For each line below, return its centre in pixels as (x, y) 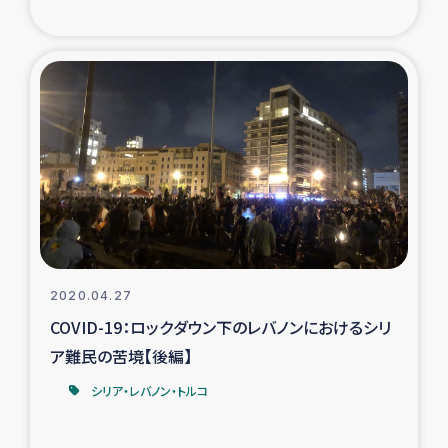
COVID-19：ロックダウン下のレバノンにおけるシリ (220, 327)
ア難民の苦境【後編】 (121, 356)
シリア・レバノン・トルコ (149, 391)
